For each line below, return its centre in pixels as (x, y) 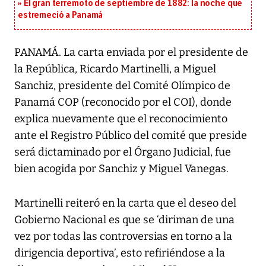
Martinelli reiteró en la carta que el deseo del (125, 203)
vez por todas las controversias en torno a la (123, 237)
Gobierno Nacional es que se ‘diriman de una (124, 220)
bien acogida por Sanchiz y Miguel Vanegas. (121, 169)
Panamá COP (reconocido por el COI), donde (123, 102)
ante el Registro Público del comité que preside (131, 136)
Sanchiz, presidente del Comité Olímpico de (122, 86)
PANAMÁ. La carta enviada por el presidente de (131, 53)
